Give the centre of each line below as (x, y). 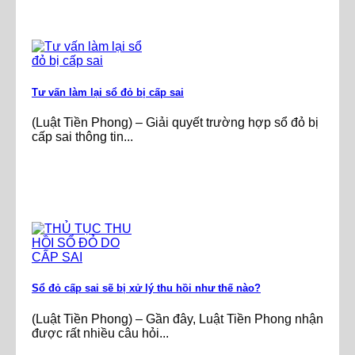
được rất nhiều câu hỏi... (100, 333)
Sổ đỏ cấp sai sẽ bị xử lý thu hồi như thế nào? (146, 288)
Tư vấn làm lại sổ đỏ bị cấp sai (108, 92)
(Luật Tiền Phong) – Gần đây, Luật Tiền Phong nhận (177, 319)
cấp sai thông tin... (82, 136)
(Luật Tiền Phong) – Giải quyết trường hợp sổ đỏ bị (175, 122)
